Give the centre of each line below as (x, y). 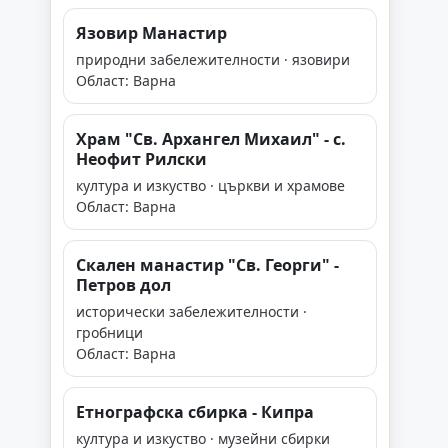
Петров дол (123, 285)
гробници (109, 332)
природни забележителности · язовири (213, 59)
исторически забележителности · (191, 311)
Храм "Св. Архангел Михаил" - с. (211, 139)
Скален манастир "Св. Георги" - (207, 265)
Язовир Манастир (151, 33)
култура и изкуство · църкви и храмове (210, 185)
